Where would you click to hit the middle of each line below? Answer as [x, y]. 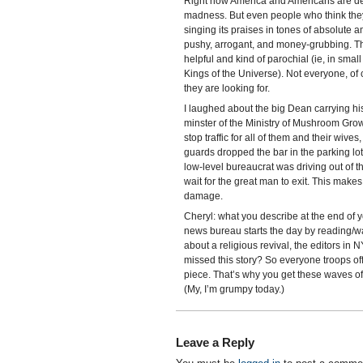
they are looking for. [226, 88]
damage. [203, 196]
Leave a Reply [215, 342]
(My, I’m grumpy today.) [234, 289]
